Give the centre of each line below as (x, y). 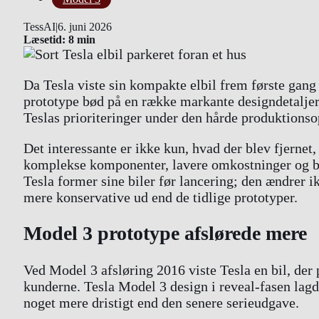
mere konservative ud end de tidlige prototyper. (161, 198)
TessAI (40, 27)
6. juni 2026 (85, 27)
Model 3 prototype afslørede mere (165, 234)
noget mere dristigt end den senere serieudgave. (161, 302)
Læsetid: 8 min (59, 40)
